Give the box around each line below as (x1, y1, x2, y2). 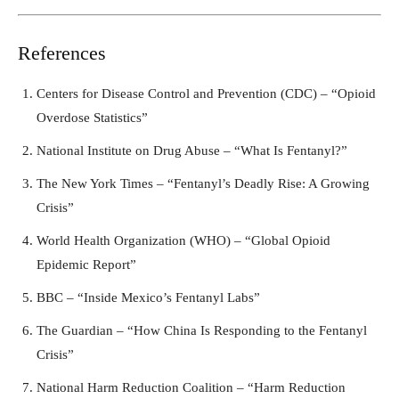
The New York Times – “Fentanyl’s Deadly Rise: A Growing (37, 175, 370, 191)
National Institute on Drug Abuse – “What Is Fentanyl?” (37, 142, 347, 158)
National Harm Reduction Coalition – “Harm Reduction (37, 379, 346, 395)
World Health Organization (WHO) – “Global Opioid (37, 232, 330, 248)
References (18, 41, 106, 64)
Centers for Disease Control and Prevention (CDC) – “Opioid (37, 85, 376, 101)
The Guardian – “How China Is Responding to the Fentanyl (37, 322, 367, 338)
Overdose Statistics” (37, 110, 148, 125)
